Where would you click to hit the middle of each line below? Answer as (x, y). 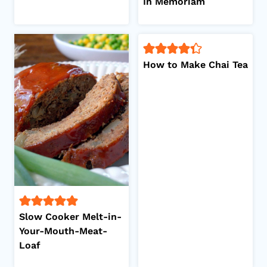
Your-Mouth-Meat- (63, 231)
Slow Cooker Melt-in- (70, 217)
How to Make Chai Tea (195, 65)
